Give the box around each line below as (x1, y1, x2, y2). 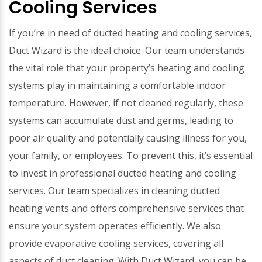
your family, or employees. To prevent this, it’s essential (9, 149, 253, 162)
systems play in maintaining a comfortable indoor (9, 79, 226, 92)
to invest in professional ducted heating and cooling (9, 167, 236, 180)
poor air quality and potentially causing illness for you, (9, 132, 247, 144)
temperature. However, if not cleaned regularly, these (9, 96, 243, 109)
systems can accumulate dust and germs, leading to (9, 114, 233, 127)
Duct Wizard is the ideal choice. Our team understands (9, 44, 244, 57)
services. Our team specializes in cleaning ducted (9, 184, 220, 197)
